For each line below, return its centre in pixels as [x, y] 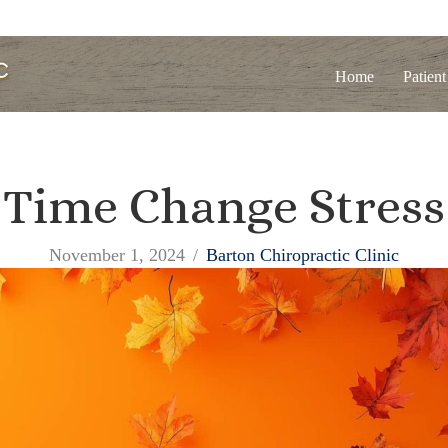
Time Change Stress [224, 206]
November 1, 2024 [117, 255]
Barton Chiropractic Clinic [302, 255]
